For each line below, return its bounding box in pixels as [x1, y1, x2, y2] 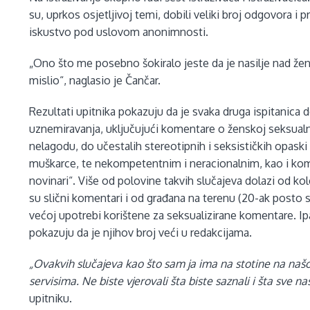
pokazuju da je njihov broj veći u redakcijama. [29, 226, 253, 240]
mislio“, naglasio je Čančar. [29, 73, 161, 88]
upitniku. [29, 291, 73, 306]
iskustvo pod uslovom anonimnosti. [29, 25, 209, 39]
